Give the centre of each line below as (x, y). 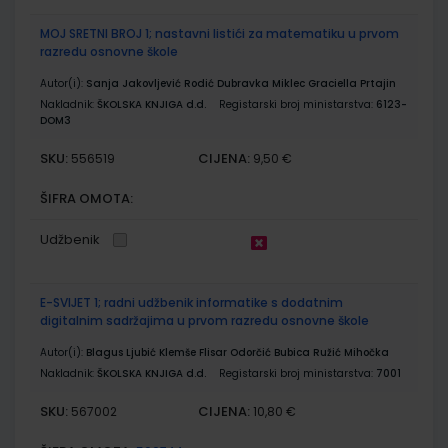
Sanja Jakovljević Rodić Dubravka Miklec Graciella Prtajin (241, 83)
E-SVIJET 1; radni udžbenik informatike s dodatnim (191, 302)
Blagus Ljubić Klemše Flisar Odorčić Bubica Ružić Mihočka (237, 352)
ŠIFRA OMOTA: (86, 198)
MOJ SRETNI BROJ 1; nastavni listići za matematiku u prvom (219, 33)
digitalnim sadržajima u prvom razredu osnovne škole (204, 320)
